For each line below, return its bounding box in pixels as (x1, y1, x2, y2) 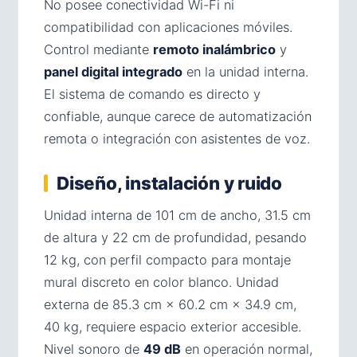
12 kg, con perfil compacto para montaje (44, 252, 291, 268)
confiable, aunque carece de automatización (44, 108, 312, 124)
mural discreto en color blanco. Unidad (44, 274, 279, 290)
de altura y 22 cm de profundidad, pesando (44, 229, 307, 245)
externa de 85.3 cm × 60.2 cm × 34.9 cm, (44, 296, 296, 312)
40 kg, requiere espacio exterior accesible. (44, 319, 301, 335)
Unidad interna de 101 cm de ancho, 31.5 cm (44, 207, 311, 223)
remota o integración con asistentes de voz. (44, 131, 310, 147)
